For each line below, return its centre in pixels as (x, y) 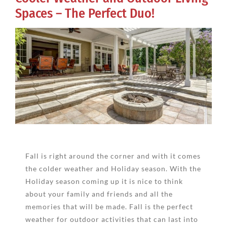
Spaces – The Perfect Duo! (85, 13)
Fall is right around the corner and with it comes (113, 156)
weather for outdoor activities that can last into (112, 219)
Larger (26, 47)
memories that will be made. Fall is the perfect (109, 206)
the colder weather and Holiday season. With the (113, 168)
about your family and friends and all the (99, 194)
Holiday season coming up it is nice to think (104, 181)
